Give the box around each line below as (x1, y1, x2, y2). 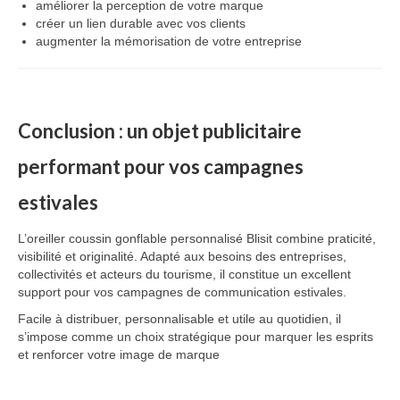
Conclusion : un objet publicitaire (18, 119, 302, 143)
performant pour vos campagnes (18, 154, 304, 179)
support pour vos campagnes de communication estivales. (18, 285, 346, 299)
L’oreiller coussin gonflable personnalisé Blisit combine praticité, (18, 231, 376, 246)
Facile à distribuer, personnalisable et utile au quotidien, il (18, 312, 341, 326)
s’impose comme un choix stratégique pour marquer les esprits (18, 329, 373, 344)
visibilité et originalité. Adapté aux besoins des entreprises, (18, 249, 346, 263)
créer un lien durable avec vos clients (36, 16, 246, 30)
